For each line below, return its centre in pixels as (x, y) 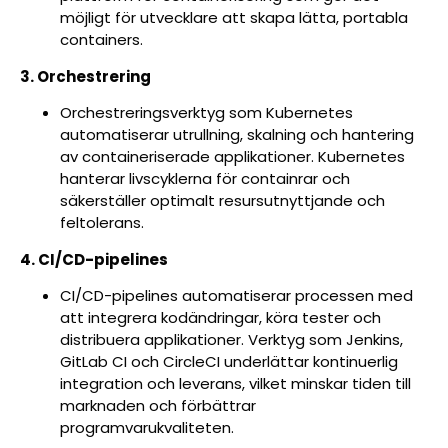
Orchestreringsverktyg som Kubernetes (206, 113)
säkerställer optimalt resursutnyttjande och (222, 201)
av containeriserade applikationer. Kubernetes (232, 157)
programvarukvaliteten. (147, 427)
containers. (101, 40)
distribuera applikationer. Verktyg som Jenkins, (231, 339)
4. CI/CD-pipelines (94, 259)
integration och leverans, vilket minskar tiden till (235, 383)
